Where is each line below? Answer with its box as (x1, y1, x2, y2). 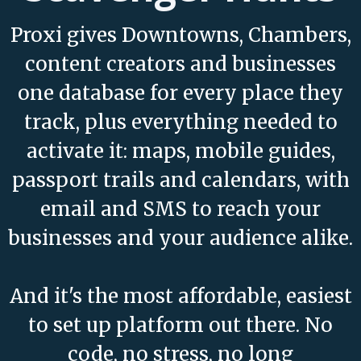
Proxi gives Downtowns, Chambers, (10, 23, 351, 48)
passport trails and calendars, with (11, 168, 350, 193)
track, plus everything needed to (23, 110, 338, 135)
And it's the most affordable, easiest (9, 284, 352, 309)
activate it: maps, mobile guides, (26, 139, 335, 164)
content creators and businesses (25, 52, 336, 77)
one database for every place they (18, 81, 343, 106)
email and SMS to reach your (40, 197, 321, 222)
